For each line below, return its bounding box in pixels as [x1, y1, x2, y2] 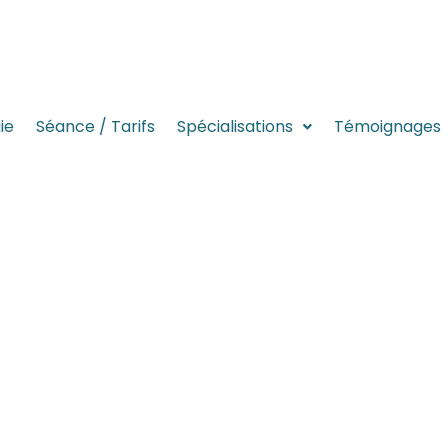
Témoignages [333, 115, 441, 138]
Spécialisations [176, 115, 293, 138]
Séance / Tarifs [35, 115, 155, 138]
